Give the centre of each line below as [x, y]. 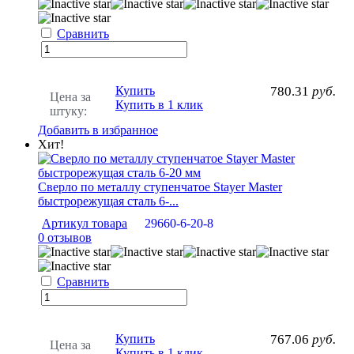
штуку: [68, 111]
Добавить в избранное [98, 130]
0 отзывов [65, 237]
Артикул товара [85, 223]
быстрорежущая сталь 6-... [108, 201]
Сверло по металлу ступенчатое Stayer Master [160, 186]
